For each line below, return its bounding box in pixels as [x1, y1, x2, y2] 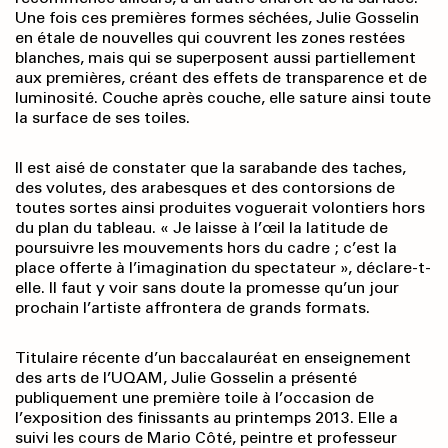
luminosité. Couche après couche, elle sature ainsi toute [15, 88, 431, 108]
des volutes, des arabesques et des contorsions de [15, 178, 395, 198]
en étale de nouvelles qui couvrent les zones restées [15, 28, 405, 48]
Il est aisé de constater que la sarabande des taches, [15, 158, 406, 178]
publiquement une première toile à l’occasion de [15, 388, 374, 408]
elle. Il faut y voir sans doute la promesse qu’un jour [15, 278, 399, 298]
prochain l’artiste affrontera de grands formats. [15, 298, 370, 318]
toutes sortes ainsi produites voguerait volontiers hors [15, 198, 425, 218]
